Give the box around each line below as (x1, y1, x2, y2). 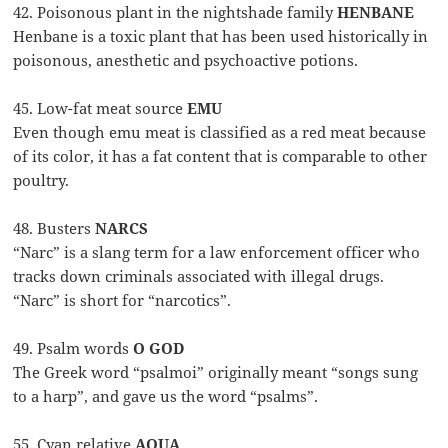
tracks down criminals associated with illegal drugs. (13, 266, 385, 287)
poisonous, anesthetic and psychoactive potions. (13, 50, 359, 71)
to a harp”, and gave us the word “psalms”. (13, 386, 319, 407)
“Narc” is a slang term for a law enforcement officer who (13, 242, 421, 263)
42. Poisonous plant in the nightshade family (13, 2, 338, 23)
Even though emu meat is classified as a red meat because (13, 122, 427, 143)
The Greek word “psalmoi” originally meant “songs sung (13, 362, 419, 383)
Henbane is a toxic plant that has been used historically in (13, 26, 429, 47)
